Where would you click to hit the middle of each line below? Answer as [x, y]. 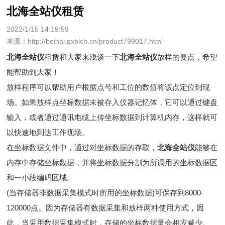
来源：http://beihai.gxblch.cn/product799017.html [85, 41]
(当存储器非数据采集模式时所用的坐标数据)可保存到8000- [105, 193]
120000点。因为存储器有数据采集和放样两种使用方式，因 [105, 208]
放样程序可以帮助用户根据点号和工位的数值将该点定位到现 [108, 87]
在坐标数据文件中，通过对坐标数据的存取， [82, 147]
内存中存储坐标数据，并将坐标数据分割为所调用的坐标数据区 [112, 162]
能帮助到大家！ [33, 72]
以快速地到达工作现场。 [48, 132]
